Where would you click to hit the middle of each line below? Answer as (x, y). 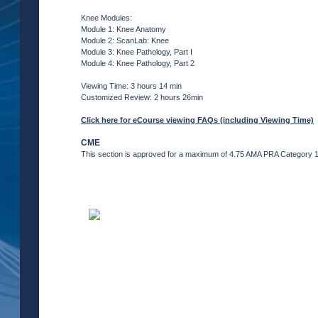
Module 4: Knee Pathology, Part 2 (138, 63)
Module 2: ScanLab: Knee (125, 40)
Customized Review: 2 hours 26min (142, 97)
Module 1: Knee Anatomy (124, 29)
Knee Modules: (106, 18)
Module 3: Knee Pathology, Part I (137, 52)
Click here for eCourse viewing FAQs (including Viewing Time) (197, 120)
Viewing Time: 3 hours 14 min (131, 86)
